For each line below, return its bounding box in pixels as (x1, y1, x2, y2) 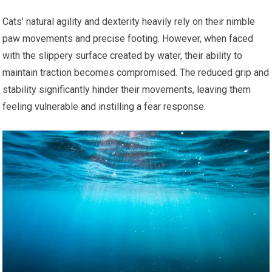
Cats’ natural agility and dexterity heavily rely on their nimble (2, 16, 256, 28)
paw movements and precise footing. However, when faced (2, 33, 254, 45)
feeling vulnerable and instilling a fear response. (2, 101, 206, 113)
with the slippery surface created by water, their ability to (2, 50, 243, 62)
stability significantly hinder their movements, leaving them (2, 84, 251, 96)
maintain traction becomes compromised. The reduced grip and (2, 67, 270, 79)
